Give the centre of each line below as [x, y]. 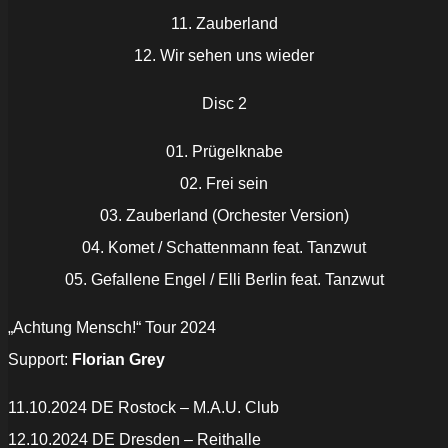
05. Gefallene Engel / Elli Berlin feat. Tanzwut [224, 280]
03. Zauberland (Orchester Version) [224, 216]
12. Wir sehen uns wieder [224, 56]
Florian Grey [118, 360]
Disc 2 [224, 104]
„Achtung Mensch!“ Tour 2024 [112, 328]
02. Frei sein [224, 184]
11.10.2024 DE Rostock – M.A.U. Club [143, 408]
